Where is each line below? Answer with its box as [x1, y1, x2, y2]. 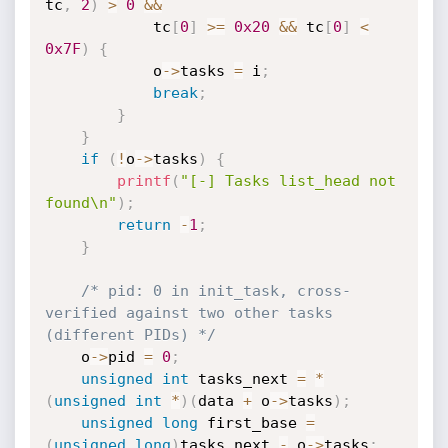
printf [116, 172, 171, 190]
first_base [197, 414, 306, 432]
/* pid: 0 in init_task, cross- [80, 282, 351, 300]
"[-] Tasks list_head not [179, 172, 396, 190]
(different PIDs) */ [44, 326, 216, 344]
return [116, 216, 171, 234]
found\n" [44, 194, 117, 212]
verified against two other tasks [44, 304, 333, 322]
